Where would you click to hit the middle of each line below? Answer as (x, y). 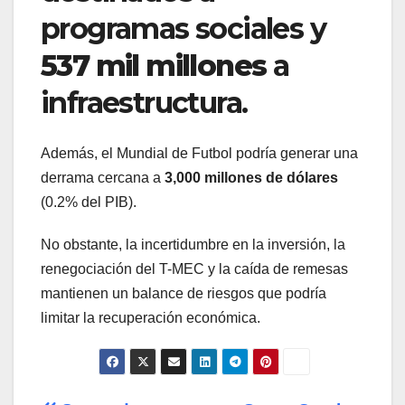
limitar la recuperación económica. (151, 318)
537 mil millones (154, 65)
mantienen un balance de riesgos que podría (184, 294)
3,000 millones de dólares (251, 178)
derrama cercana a (103, 178)
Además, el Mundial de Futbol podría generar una (199, 154)
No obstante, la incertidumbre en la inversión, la (193, 245)
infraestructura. (144, 102)
